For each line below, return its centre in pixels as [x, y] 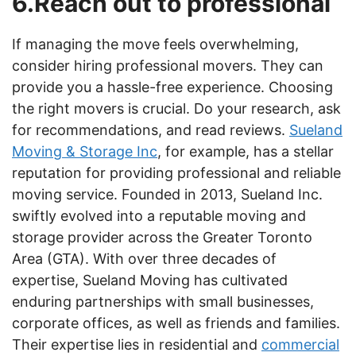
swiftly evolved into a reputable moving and [159, 216]
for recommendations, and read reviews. [151, 130]
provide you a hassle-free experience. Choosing [172, 87]
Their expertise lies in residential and [137, 344]
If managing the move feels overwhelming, [155, 44]
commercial [300, 344]
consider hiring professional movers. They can [168, 66]
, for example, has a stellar [246, 151]
